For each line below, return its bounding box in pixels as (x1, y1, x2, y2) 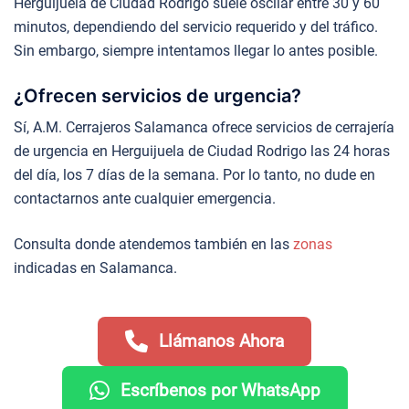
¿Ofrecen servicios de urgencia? (14, 84, 301, 107)
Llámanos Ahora (159, 330, 284, 351)
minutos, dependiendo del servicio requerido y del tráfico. (14, 17, 378, 36)
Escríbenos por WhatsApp (120, 380, 320, 401)
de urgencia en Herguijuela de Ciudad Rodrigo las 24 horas (14, 142, 390, 160)
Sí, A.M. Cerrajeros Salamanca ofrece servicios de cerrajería (14, 118, 394, 136)
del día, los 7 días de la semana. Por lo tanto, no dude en (14, 165, 375, 184)
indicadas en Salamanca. (14, 258, 177, 277)
